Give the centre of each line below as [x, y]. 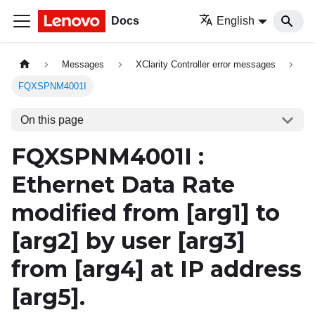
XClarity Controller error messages [205, 65]
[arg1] [218, 213]
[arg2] [45, 241]
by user [128, 241]
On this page [52, 120]
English [236, 21]
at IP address [223, 269]
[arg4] [109, 269]
